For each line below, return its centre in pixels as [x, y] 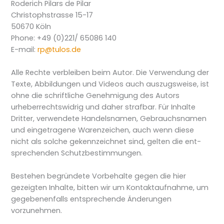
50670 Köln [31, 26]
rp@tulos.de [59, 49]
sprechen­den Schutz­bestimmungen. [77, 153]
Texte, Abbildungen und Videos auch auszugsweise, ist [110, 84]
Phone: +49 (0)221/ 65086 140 [64, 38]
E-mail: [24, 49]
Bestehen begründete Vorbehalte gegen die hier [99, 176]
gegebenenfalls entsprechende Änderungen [91, 199]
